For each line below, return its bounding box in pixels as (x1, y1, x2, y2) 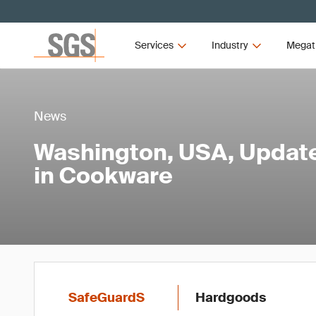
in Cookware (34, 161, 173, 190)
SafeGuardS (68, 289, 145, 306)
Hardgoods (195, 289, 266, 306)
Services (135, 39, 174, 51)
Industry (211, 39, 248, 51)
